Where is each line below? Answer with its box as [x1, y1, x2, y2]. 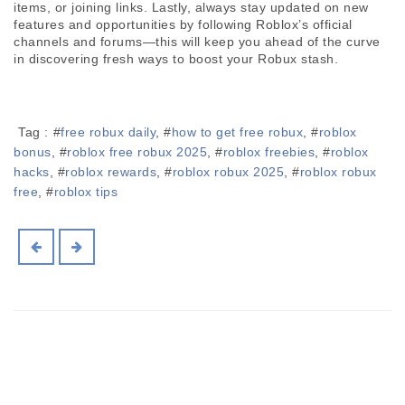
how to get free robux [171, 125, 303, 139]
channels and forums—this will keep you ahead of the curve [14, 34, 381, 49]
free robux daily [61, 125, 155, 139]
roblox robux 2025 [172, 165, 284, 179]
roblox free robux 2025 [67, 145, 207, 159]
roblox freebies [222, 145, 315, 159]
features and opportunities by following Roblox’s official [14, 17, 353, 32]
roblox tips [53, 184, 118, 199]
